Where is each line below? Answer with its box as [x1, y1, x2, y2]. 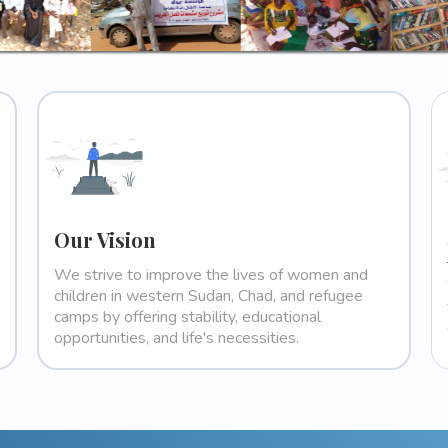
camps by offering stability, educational [54, 306, 322, 329]
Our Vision [54, 226, 157, 254]
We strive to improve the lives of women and [54, 264, 369, 287]
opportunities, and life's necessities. [54, 327, 300, 350]
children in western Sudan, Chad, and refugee [54, 285, 364, 308]
